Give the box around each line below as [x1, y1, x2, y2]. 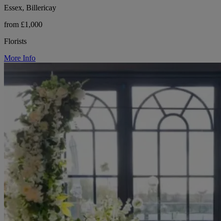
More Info [4, 54, 36, 62]
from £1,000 [4, 20, 42, 29]
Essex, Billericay [4, 3, 56, 12]
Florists [4, 37, 27, 45]
